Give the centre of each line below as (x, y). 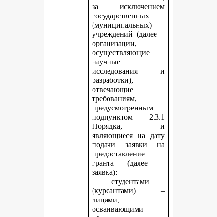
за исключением (128, 7)
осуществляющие (121, 53)
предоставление (119, 154)
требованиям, (115, 99)
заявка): (105, 172)
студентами (131, 181)
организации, (115, 43)
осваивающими (118, 209)
